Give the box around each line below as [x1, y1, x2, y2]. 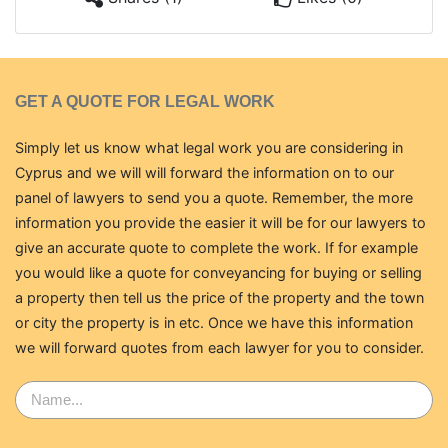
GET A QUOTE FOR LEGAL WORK [15, 93, 275, 111]
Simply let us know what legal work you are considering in [15, 139, 403, 157]
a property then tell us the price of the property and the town [15, 289, 424, 307]
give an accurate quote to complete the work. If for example [15, 239, 418, 257]
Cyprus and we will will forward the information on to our [15, 164, 394, 182]
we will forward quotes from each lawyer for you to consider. [15, 339, 424, 357]
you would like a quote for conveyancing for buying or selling [15, 264, 422, 282]
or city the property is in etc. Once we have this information [15, 314, 413, 332]
